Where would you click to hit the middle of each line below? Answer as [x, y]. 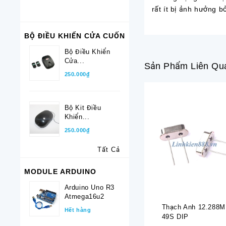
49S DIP [175, 217]
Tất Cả [108, 150]
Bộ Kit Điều [83, 108]
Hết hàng [78, 210]
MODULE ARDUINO [60, 172]
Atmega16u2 [84, 197]
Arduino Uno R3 [89, 188]
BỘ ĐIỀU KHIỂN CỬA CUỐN [74, 36]
